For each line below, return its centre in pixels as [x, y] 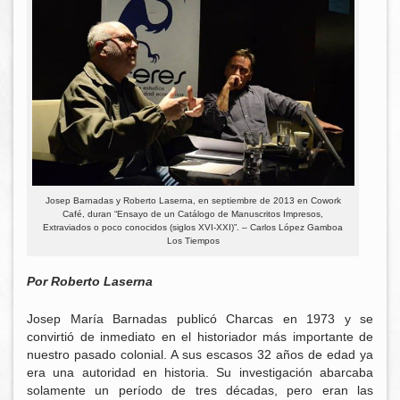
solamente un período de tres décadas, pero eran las [200, 390]
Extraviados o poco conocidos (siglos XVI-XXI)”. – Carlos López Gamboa [193, 228]
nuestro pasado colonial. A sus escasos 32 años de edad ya [200, 354]
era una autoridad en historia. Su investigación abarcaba [200, 372]
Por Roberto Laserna [90, 282]
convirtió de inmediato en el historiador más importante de [200, 336]
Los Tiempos [193, 241]
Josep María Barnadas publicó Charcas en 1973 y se [200, 318]
